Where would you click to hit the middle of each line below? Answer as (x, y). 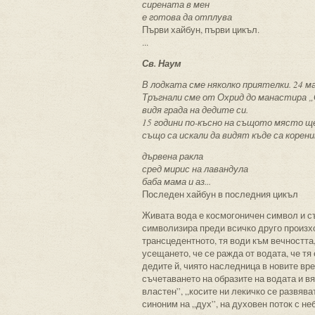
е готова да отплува (187, 17)
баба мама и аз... (176, 181)
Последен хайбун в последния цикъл (220, 194)
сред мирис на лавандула (195, 169)
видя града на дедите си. (195, 110)
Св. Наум (162, 63)
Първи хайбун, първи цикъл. (201, 30)
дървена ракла (173, 156)
